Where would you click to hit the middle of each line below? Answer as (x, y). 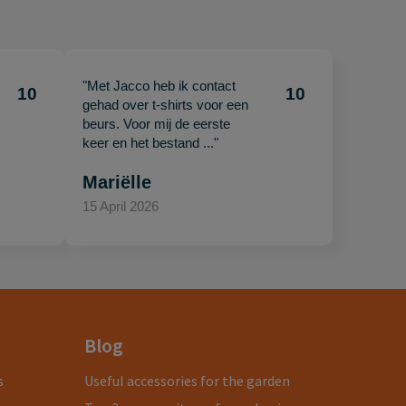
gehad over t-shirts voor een (166, 105)
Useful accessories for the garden (188, 381)
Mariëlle (117, 182)
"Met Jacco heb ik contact (159, 86)
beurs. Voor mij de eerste (157, 124)
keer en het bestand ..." (151, 143)
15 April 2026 (121, 207)
